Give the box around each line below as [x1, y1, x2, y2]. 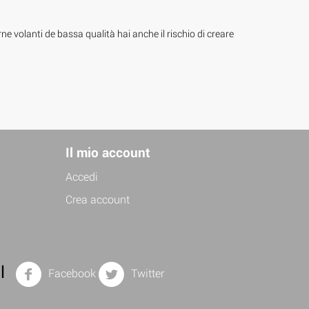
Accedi [66, 168, 99, 183]
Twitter [128, 266, 165, 280]
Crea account [66, 191, 130, 206]
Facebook [46, 266, 97, 280]
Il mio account [66, 143, 151, 161]
